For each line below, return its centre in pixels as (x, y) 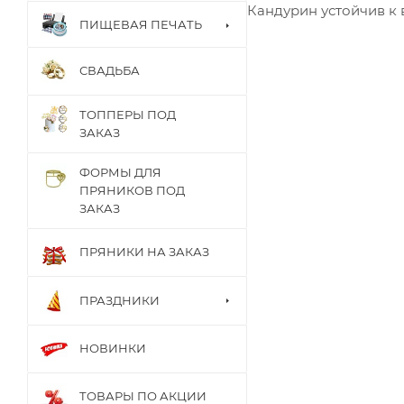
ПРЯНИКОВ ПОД (132, 190)
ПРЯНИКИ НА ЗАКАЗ (144, 252)
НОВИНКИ (113, 349)
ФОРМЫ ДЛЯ (120, 172)
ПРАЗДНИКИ (119, 300)
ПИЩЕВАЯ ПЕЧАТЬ (141, 24)
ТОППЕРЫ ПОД (128, 114)
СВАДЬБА (110, 71)
